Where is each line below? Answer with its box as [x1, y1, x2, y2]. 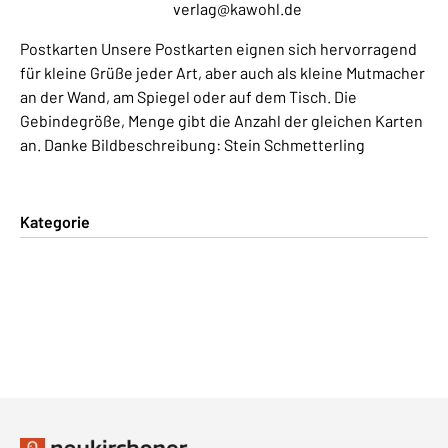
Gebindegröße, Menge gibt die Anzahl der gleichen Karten [20, 110, 423, 130]
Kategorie [20, 211, 90, 231]
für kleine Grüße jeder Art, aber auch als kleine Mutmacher [20, 62, 425, 82]
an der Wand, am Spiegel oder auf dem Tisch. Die [20, 86, 357, 106]
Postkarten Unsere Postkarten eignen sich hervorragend [20, 38, 417, 58]
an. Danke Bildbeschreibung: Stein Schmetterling [20, 134, 365, 154]
